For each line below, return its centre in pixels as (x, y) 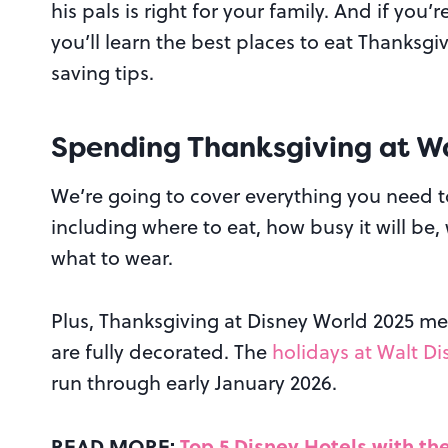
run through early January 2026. (194, 383)
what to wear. (112, 258)
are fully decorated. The (161, 352)
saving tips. (102, 73)
